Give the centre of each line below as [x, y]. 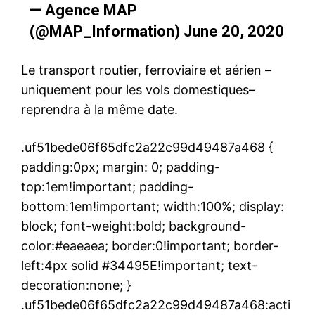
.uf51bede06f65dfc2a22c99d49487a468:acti [156, 304]
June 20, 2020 [233, 31]
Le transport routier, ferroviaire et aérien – [146, 70]
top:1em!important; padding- [107, 186]
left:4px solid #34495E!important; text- [139, 265]
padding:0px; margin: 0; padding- [121, 167]
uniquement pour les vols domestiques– [138, 89]
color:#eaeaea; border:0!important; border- [150, 245]
